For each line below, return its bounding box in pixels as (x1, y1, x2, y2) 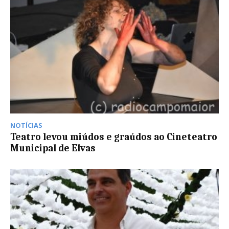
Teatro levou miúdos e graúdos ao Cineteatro (10, 131, 217, 143)
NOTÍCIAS (10, 121, 42, 130)
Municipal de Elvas (10, 143, 96, 154)
